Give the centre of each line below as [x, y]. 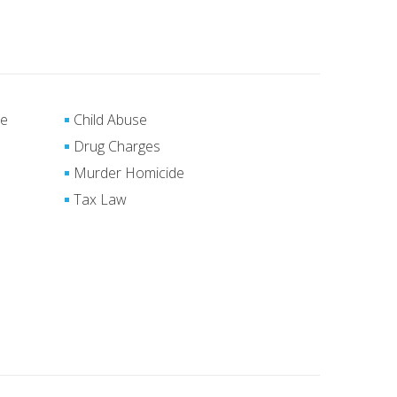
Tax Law [100, 199]
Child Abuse [110, 120]
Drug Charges [117, 146]
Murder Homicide [128, 173]
